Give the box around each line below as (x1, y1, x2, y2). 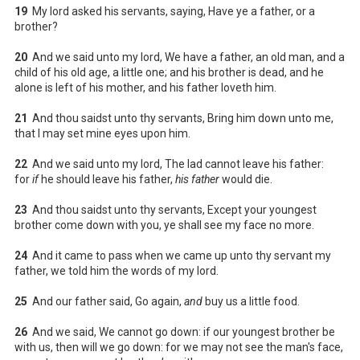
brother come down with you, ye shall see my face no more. (14, 218, 314, 231)
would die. (219, 172, 272, 186)
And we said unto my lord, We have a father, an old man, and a (27, 50, 345, 63)
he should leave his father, (39, 172, 175, 186)
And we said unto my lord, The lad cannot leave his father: (27, 157, 324, 170)
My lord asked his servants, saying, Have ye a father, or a (27, 4, 315, 18)
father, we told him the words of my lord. (14, 264, 219, 277)
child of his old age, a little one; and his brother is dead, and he (14, 65, 324, 79)
